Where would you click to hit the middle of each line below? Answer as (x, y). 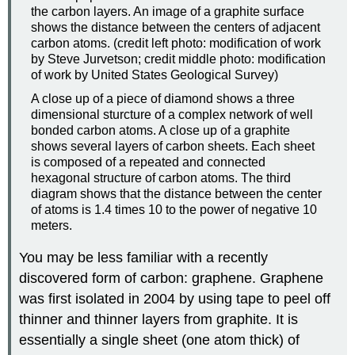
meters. (52, 225)
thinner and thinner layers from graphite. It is (159, 320)
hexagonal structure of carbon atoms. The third (161, 177)
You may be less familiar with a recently (144, 258)
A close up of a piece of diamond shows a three (163, 98)
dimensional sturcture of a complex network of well (172, 114)
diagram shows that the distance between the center (177, 193)
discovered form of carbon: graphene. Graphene (172, 279)
